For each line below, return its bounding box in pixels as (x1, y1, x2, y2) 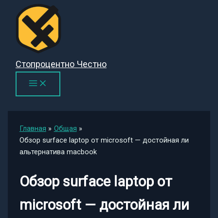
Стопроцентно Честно (16, 59, 107, 69)
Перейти (3, 5, 32, 14)
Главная (19, 124, 46, 133)
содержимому (3, 28, 51, 37)
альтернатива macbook (19, 147, 97, 156)
